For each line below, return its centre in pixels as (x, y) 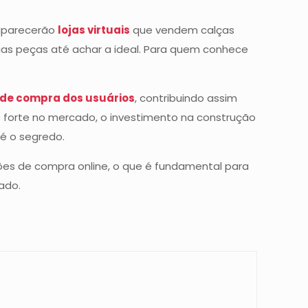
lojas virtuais (94, 30)
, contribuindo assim (186, 98)
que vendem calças (183, 30)
